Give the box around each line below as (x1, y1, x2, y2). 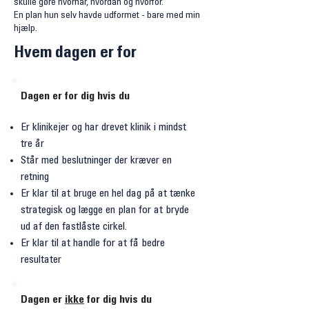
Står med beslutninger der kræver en (21, 155, 172, 166)
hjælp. (14, 24, 37, 34)
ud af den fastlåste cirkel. (21, 221, 127, 232)
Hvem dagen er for (14, 46, 137, 62)
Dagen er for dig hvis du (21, 91, 130, 102)
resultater (21, 255, 61, 266)
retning (21, 172, 49, 183)
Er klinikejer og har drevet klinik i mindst (21, 122, 186, 133)
